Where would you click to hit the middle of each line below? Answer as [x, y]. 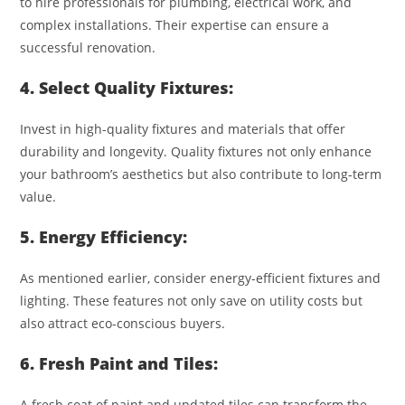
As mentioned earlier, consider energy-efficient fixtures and [201, 278]
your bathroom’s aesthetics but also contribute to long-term [201, 174]
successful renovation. [88, 47]
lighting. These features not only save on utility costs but [192, 300]
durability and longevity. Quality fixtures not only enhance [196, 151]
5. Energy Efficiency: [104, 236]
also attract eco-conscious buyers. [123, 323]
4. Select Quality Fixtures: [127, 87]
